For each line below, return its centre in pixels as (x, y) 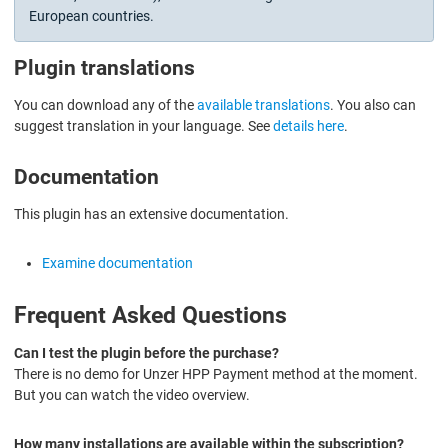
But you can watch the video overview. (132, 395)
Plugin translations (104, 68)
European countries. (91, 16)
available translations (263, 105)
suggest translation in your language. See (143, 126)
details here (308, 126)
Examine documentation (117, 263)
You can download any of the (105, 105)
